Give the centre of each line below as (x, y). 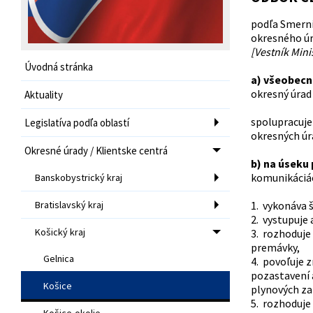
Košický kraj (60, 232)
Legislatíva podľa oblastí (77, 122)
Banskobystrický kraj (79, 177)
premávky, (275, 247)
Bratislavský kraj (69, 204)
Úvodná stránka (59, 66)
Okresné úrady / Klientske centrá (96, 150)
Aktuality (44, 94)
